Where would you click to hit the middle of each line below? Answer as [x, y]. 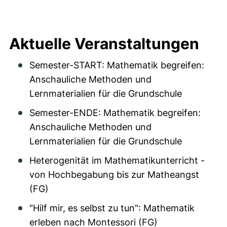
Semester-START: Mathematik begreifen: [117, 65]
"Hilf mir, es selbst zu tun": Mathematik [112, 208]
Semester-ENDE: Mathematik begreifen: [115, 113]
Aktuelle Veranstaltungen [104, 44]
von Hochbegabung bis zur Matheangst [114, 175]
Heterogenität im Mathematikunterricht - [117, 160]
